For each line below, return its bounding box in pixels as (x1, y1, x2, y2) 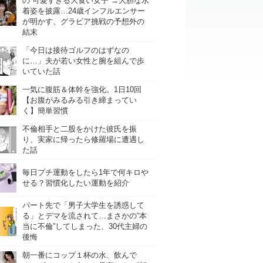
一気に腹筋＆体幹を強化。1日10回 (22, 85, 141, 94)
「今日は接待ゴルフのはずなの (22, 46, 129, 55)
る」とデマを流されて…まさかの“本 (22, 211, 147, 220)
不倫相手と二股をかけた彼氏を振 (22, 124, 137, 133)
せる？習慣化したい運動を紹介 (22, 178, 129, 187)
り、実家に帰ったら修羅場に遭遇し (22, 135, 144, 144)
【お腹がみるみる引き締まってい (22, 96, 137, 104)
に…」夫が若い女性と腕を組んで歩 (22, 56, 144, 65)
